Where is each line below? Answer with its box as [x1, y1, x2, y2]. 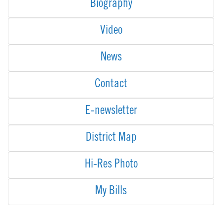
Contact [95, 79, 127, 91]
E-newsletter [85, 106, 137, 118]
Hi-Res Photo [84, 159, 138, 171]
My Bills [95, 186, 127, 198]
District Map [85, 132, 137, 145]
